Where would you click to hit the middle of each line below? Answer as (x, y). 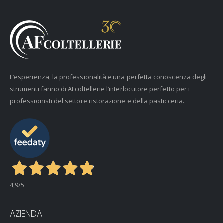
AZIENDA (26, 214)
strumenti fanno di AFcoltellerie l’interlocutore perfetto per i (100, 89)
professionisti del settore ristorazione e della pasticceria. (97, 101)
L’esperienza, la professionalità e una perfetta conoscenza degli (109, 77)
